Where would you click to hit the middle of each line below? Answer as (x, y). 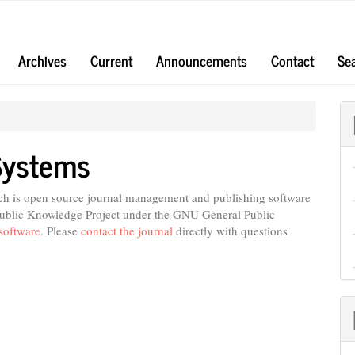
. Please (61, 230)
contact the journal (127, 230)
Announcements (202, 60)
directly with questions (230, 230)
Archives (43, 60)
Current (112, 60)
